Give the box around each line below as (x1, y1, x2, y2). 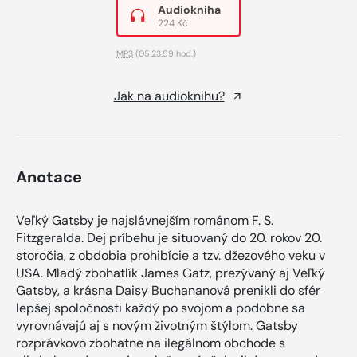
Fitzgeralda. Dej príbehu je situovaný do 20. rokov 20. (16, 229, 322, 246)
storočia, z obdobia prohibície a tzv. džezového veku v (16, 246, 325, 264)
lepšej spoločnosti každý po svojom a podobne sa (16, 299, 305, 316)
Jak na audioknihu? (113, 87, 225, 104)
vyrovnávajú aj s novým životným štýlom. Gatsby (16, 316, 298, 334)
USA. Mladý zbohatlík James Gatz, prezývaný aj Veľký (16, 264, 325, 281)
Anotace (16, 166, 82, 187)
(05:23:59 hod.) (133, 47, 196, 59)
